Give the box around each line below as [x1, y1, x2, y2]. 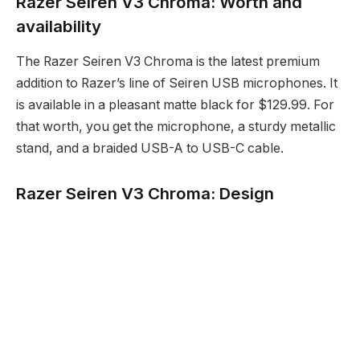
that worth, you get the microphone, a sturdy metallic [16, 119, 336, 135]
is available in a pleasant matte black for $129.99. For [16, 97, 334, 113]
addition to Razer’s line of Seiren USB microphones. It [16, 76, 337, 92]
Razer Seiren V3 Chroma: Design [16, 182, 274, 203]
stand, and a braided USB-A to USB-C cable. [16, 141, 284, 157]
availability [16, 15, 101, 36]
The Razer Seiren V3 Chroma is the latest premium [16, 54, 320, 70]
